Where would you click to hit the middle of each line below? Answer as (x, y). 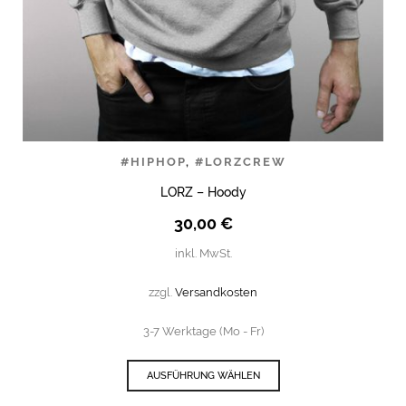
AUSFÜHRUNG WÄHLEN (203, 375)
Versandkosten (216, 292)
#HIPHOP (153, 161)
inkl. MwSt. (203, 253)
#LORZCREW (240, 161)
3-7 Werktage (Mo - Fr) (203, 331)
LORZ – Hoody (203, 192)
